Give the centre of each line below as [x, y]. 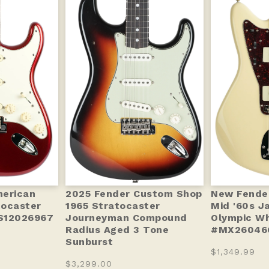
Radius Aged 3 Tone [117, 229]
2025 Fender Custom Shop [134, 193]
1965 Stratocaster [113, 205]
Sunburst [89, 241]
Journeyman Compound [126, 217]
